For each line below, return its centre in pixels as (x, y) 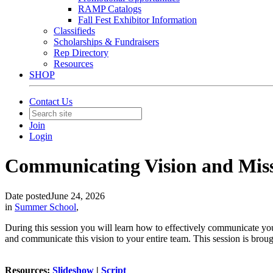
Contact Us (51, 101)
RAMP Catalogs (110, 9)
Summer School (45, 207)
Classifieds (74, 31)
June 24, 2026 (78, 196)
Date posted (28, 196)
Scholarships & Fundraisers (106, 42)
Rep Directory (81, 53)
